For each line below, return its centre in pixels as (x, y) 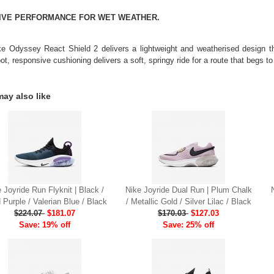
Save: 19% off (45, 225)
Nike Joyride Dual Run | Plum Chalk (188, 190)
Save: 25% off (189, 225)
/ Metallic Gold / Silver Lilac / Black (188, 202)
